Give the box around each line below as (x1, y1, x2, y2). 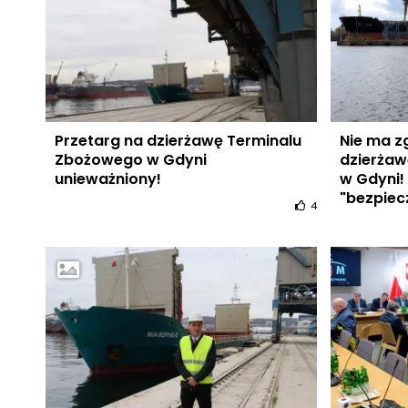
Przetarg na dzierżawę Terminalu (54, 129, 301, 151)
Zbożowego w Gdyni (54, 148, 207, 170)
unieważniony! (54, 168, 161, 189)
